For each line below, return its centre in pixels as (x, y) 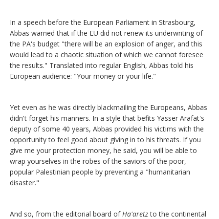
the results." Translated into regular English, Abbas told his (102, 66)
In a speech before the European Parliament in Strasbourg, (103, 22)
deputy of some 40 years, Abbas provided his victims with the (107, 129)
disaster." (24, 183)
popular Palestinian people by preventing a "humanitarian (100, 172)
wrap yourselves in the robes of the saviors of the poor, (98, 161)
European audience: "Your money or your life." (83, 76)
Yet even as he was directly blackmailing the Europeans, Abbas (109, 108)
